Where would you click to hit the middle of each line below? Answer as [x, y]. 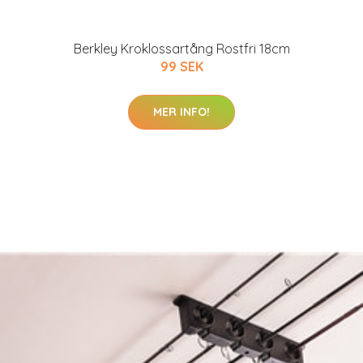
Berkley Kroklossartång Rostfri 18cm [181, 49]
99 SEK [181, 66]
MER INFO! [181, 112]
